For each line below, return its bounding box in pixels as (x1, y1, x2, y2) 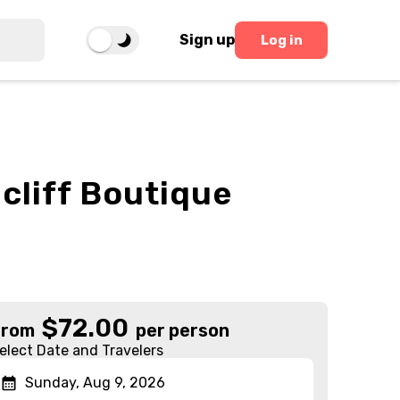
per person (136, 320, 230, 341)
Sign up (179, 31, 236, 48)
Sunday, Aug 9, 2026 (25, 374, 166, 391)
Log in (260, 31, 303, 48)
